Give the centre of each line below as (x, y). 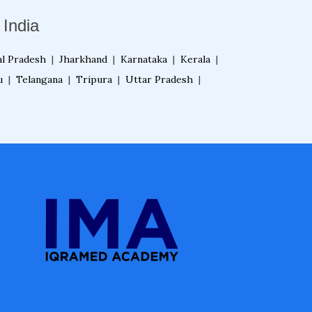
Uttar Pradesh (159, 79)
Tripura (94, 79)
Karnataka (144, 59)
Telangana (39, 79)
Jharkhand (83, 59)
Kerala (195, 59)
